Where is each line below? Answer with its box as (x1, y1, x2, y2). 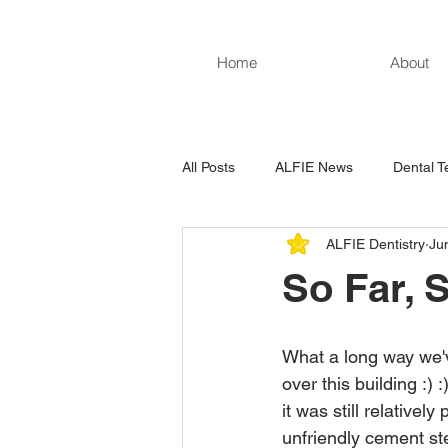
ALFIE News (275, 158, 353, 175)
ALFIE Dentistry (326, 235, 425, 252)
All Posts (182, 158, 235, 175)
